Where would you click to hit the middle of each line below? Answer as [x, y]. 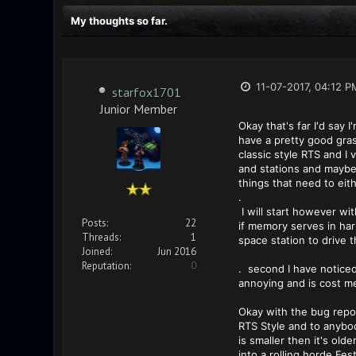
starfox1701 [147, 92]
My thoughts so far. [119, 21]
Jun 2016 [176, 252]
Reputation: [106, 266]
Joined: [97, 252]
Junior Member [139, 108]
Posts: [95, 223]
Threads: [101, 237]
